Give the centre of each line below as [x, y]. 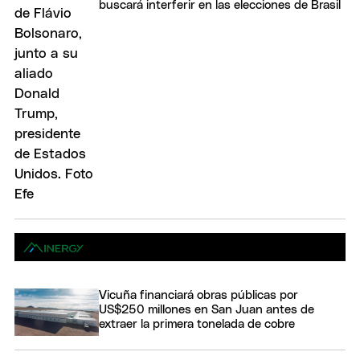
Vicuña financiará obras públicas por [198, 296]
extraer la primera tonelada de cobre [197, 325]
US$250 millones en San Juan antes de [207, 310]
